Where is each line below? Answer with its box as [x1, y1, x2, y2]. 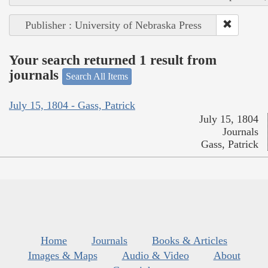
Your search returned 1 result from [9, 53, 217, 68]
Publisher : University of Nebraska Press [25, 19, 202, 31]
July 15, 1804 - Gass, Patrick [9, 99, 135, 112]
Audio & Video [121, 249, 189, 262]
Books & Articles [152, 234, 227, 247]
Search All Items [66, 71, 128, 81]
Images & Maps [28, 249, 98, 262]
